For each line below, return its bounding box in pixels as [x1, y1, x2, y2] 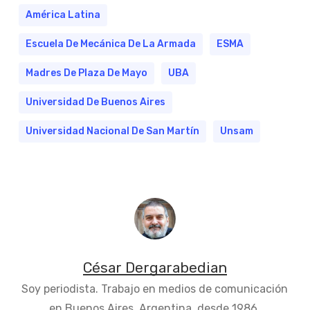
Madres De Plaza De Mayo [25, 66, 147, 79]
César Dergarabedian [82, 259, 227, 276]
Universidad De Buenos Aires [25, 95, 165, 108]
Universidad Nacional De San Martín [25, 125, 199, 137]
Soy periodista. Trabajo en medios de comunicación [21, 282, 289, 295]
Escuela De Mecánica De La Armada [25, 37, 196, 50]
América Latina [25, 8, 100, 21]
